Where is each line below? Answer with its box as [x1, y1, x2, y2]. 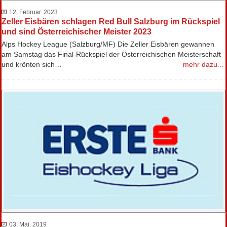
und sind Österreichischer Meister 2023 [2, 27, 152, 36]
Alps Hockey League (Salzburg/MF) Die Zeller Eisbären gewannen [2, 40, 214, 48]
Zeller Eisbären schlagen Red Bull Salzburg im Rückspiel [2, 17, 220, 26]
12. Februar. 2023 [9, 8, 58, 16]
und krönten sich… [2, 60, 62, 68]
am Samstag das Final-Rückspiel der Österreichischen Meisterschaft [2, 50, 221, 58]
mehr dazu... [183, 60, 223, 68]
